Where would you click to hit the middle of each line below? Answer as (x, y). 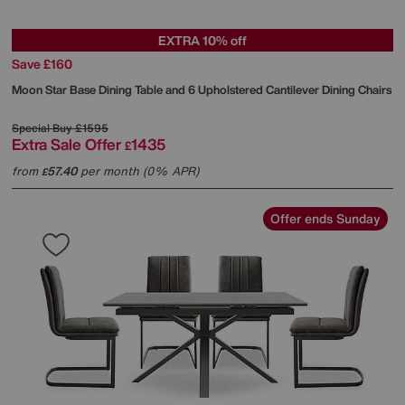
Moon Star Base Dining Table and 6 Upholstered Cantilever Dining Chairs (202, 90)
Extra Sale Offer (66, 145)
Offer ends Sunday (325, 219)
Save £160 (42, 64)
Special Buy (42, 128)
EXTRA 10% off (202, 41)
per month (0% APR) (138, 172)
